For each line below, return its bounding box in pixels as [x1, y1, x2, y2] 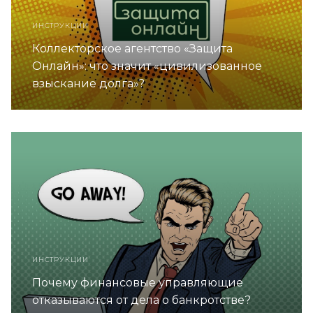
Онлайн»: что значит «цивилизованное [32, 59, 262, 73]
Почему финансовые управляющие [32, 275, 243, 289]
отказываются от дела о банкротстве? [32, 293, 251, 307]
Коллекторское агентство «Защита [32, 42, 233, 56]
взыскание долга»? [32, 77, 145, 91]
